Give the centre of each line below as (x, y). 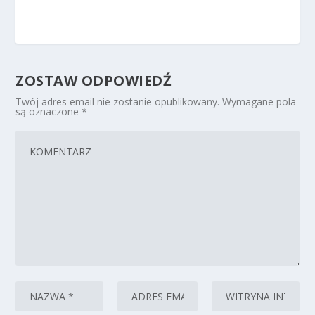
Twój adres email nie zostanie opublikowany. (118, 102)
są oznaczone (49, 111)
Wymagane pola (259, 102)
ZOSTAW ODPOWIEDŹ (94, 81)
